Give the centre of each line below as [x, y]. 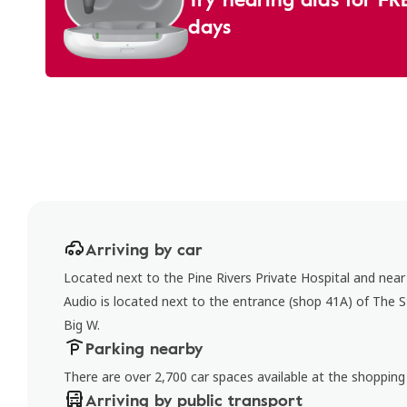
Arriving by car [144, 249]
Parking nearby [144, 348]
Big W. [82, 325]
